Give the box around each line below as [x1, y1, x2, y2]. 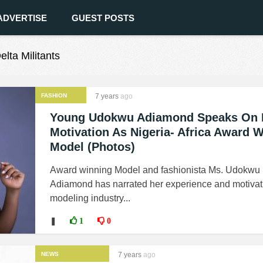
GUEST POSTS [72, 13, 134, 23]
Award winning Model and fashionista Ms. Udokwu [50, 165, 260, 175]
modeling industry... [50, 193, 130, 203]
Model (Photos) [50, 140, 135, 153]
